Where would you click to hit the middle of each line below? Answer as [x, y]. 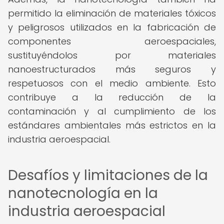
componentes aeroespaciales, [112, 41]
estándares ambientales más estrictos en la [112, 125]
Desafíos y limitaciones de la [108, 175]
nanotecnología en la [83, 193]
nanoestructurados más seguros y [112, 69]
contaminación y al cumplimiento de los [112, 111]
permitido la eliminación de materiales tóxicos [112, 13]
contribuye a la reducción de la [112, 97]
